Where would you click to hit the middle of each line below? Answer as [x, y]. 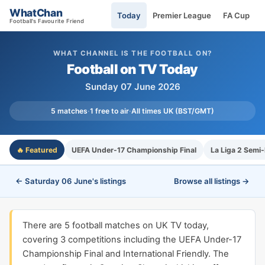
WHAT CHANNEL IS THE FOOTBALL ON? [132, 53]
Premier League [182, 15]
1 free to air [109, 111]
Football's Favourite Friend [47, 21]
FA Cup [236, 15]
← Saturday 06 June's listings [71, 181]
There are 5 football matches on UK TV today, [116, 225]
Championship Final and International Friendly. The [126, 254]
